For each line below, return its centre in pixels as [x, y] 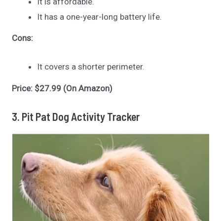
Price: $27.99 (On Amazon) [62, 89]
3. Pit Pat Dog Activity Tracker [76, 117]
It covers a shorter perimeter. [91, 67]
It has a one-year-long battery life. [101, 17]
